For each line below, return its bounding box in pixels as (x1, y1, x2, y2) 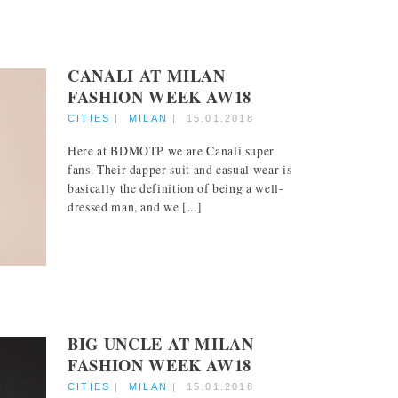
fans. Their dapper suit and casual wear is (68, 161, 292, 179)
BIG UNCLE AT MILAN (68, 331, 254, 355)
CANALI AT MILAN (68, 62, 226, 87)
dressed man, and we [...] (68, 198, 203, 216)
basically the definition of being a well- (68, 179, 284, 197)
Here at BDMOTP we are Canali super (68, 142, 275, 160)
